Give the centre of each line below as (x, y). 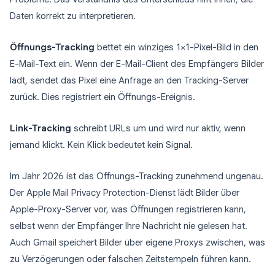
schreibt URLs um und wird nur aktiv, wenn (158, 128)
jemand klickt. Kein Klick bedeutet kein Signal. (101, 145)
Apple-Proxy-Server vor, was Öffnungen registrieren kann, (128, 209)
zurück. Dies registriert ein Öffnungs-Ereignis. (103, 97)
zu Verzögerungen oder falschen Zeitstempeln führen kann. (130, 259)
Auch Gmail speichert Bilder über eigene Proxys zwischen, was (137, 242)
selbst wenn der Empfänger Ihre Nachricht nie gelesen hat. (129, 226)
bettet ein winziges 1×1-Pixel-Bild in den (176, 47)
